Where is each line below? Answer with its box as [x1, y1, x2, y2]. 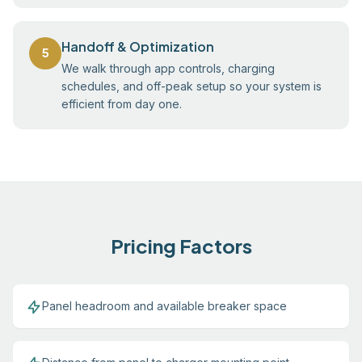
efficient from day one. [61, 97, 182, 111]
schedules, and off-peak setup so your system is [61, 79, 322, 93]
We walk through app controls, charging [61, 61, 275, 75]
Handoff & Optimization [61, 38, 214, 55]
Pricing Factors [110, 234, 252, 258]
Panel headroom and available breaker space [42, 299, 287, 313]
